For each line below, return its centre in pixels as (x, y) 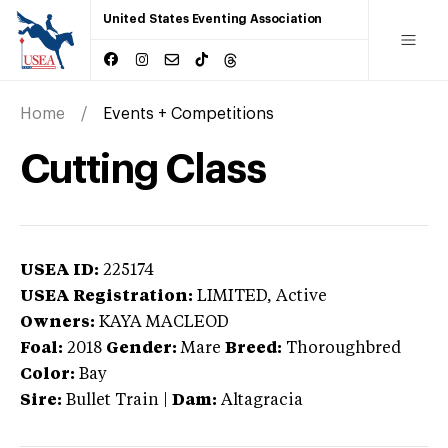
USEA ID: (59, 270)
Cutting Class (143, 169)
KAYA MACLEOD (164, 322)
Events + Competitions (188, 113)
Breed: (253, 348)
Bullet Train (112, 400)
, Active (297, 296)
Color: (47, 374)
